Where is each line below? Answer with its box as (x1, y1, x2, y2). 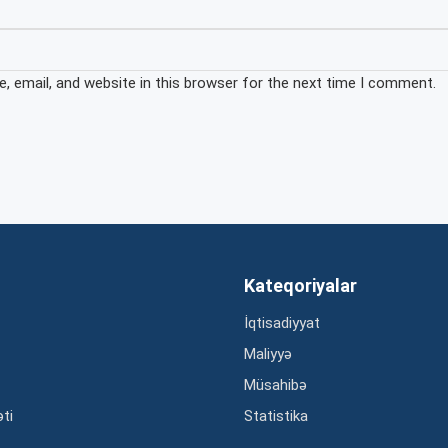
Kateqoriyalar (244, 275, 357, 297)
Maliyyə (244, 345, 292, 364)
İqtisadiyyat (244, 314, 320, 333)
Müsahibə (244, 376, 307, 395)
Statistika (244, 407, 308, 426)
